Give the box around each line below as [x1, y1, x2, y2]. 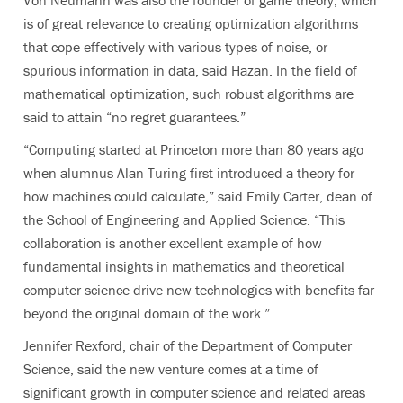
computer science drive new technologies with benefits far [23, 280, 374, 299]
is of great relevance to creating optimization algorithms [23, 13, 358, 32]
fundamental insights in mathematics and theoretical [23, 256, 345, 275]
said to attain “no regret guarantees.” [23, 107, 249, 126]
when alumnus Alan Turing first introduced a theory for [23, 163, 354, 182]
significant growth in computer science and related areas [23, 382, 365, 401]
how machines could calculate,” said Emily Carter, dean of [23, 186, 372, 205]
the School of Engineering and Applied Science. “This [23, 210, 345, 228]
